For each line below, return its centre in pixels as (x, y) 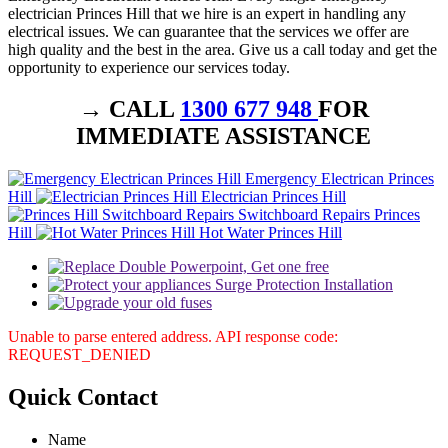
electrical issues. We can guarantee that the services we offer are (208, 31)
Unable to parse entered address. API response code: (173, 337)
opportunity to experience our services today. (149, 67)
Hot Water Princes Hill (270, 233)
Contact (117, 397)
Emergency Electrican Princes (339, 179)
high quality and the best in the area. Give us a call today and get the (222, 49)
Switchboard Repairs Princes (329, 215)
